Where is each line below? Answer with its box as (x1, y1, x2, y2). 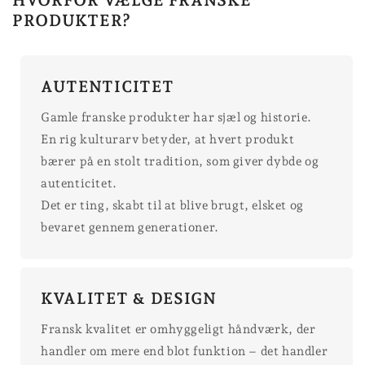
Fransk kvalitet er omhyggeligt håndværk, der (41, 321, 316, 336)
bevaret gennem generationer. (41, 219, 219, 235)
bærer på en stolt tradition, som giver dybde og (41, 153, 319, 169)
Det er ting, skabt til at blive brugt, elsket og (41, 197, 304, 213)
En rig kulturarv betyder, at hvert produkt (41, 131, 295, 147)
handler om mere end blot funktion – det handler (41, 343, 328, 358)
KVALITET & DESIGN (41, 288, 217, 308)
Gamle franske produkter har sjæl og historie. (41, 109, 312, 125)
